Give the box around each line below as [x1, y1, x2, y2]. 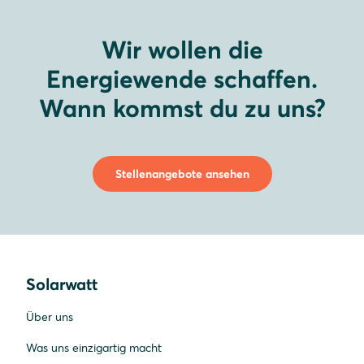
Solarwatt [26, 274, 97, 295]
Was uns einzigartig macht [26, 340, 162, 356]
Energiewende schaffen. [46, 64, 318, 95]
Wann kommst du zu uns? [38, 93, 326, 124]
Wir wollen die [101, 35, 263, 66]
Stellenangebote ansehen [115, 167, 249, 182]
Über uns [26, 310, 73, 325]
